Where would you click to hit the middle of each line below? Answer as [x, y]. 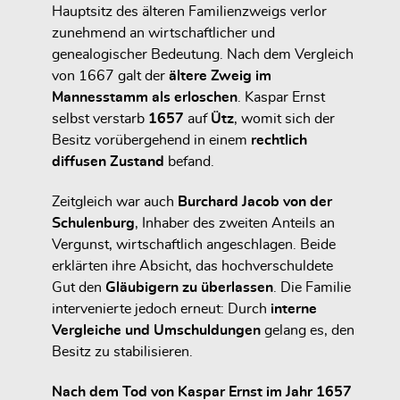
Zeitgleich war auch [115, 202]
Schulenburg [93, 223]
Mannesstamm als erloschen [145, 98]
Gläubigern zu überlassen [189, 287]
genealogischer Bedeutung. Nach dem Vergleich [203, 55]
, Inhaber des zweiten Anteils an [235, 223]
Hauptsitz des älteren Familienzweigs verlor [189, 12]
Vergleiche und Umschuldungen [156, 330]
